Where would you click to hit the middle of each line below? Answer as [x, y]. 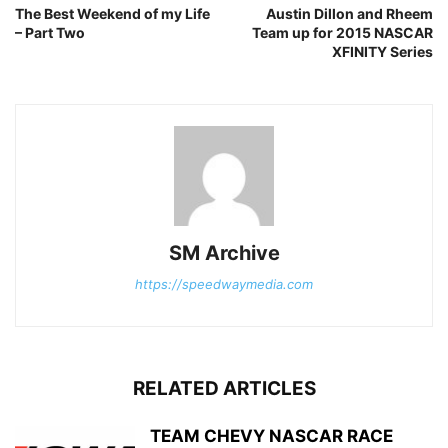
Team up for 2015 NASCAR [342, 32]
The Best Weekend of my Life [112, 13]
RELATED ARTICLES [224, 388]
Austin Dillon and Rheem [349, 13]
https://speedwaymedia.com [224, 283]
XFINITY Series [382, 51]
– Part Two [50, 32]
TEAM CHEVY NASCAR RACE [271, 435]
